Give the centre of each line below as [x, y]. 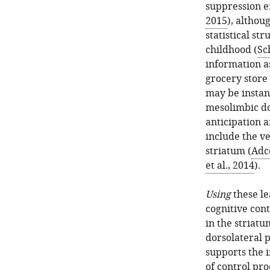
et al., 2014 [230, 166]
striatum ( [228, 151]
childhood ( [231, 50]
